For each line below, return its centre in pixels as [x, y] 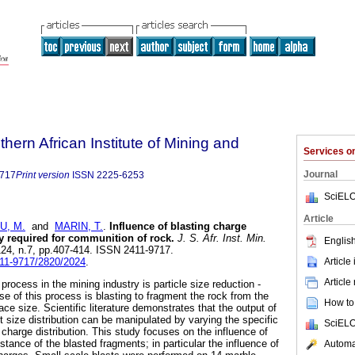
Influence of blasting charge [178, 227]
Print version [43, 175]
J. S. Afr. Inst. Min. [220, 239]
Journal [321, 174]
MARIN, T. [79, 227]
